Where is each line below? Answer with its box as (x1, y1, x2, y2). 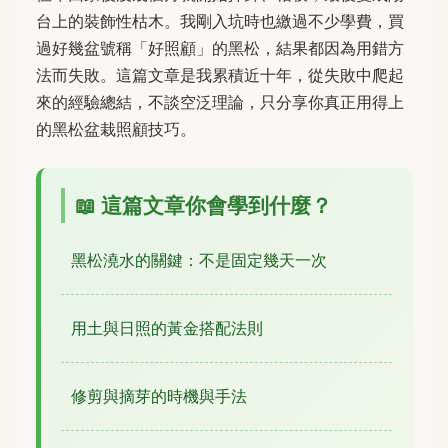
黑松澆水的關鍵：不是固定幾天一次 (71, 250, 327, 270)
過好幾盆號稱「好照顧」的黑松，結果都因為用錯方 (36, 38, 404, 58)
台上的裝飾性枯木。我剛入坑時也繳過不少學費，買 (36, 11, 404, 31)
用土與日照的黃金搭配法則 (71, 318, 263, 338)
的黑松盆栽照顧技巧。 (36, 119, 196, 139)
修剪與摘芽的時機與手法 (71, 386, 247, 406)
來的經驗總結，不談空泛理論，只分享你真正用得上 (36, 92, 404, 112)
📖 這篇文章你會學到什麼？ (75, 193, 332, 218)
